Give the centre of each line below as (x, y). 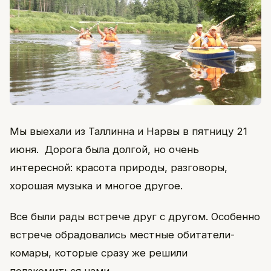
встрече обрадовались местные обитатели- (122, 234)
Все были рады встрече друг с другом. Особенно (135, 216)
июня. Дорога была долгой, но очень (104, 150)
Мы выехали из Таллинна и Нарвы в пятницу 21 (129, 132)
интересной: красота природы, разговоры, (119, 168)
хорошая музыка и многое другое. (96, 186)
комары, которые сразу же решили (99, 253)
